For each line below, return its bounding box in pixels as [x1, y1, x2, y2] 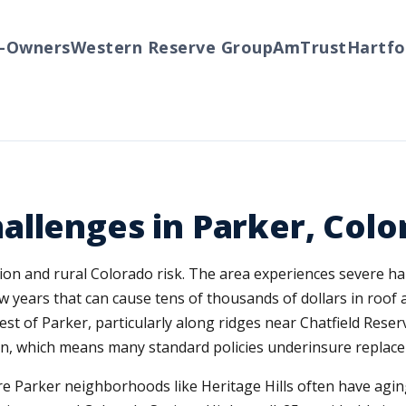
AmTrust [246, 36, 321, 58]
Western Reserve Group [43, 36, 247, 58]
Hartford [320, 36, 398, 58]
